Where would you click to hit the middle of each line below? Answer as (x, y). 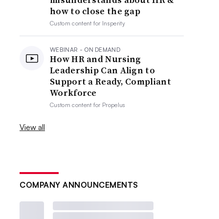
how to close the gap (95, 11)
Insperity (114, 23)
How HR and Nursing (96, 59)
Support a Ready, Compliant (110, 81)
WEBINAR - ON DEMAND (85, 50)
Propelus (114, 105)
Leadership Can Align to (102, 70)
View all (33, 127)
